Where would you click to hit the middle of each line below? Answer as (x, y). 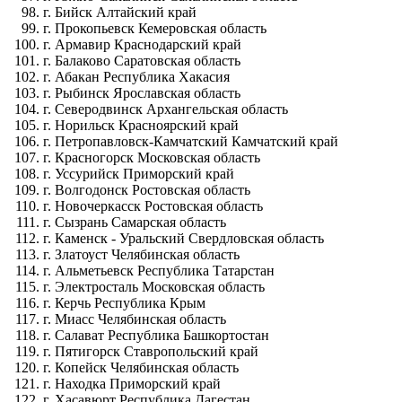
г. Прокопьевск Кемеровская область (155, 29)
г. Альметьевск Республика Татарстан (159, 271)
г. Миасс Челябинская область (135, 319)
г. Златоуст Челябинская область (141, 255)
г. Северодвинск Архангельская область (166, 109)
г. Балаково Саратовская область (142, 61)
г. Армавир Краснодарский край (142, 45)
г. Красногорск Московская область (152, 158)
